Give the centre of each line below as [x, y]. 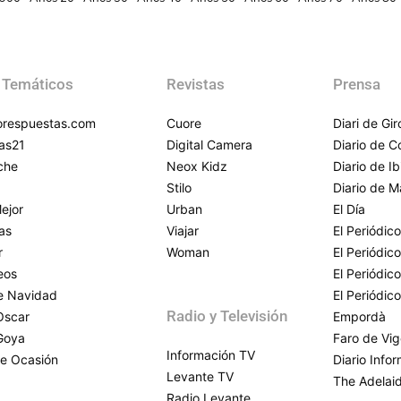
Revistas [196, 85]
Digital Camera [209, 145]
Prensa [357, 85]
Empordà [359, 317]
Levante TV [200, 377]
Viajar [183, 231]
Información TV [211, 355]
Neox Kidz [197, 166]
